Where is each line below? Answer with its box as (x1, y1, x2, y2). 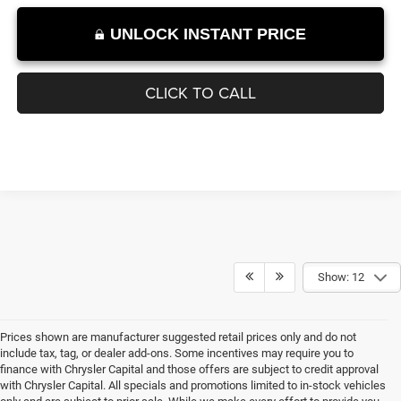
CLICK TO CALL (145, 182, 256, 204)
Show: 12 (318, 371, 364, 385)
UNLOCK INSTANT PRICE (110, 125, 306, 143)
